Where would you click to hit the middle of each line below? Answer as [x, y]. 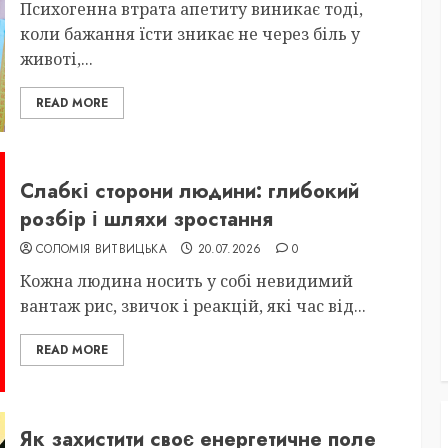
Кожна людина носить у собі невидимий [186, 281]
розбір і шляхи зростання [146, 219]
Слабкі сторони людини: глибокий [189, 191]
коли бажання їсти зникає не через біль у [189, 33]
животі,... [56, 58]
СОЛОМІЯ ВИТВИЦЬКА [101, 249]
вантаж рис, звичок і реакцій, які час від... [192, 306]
